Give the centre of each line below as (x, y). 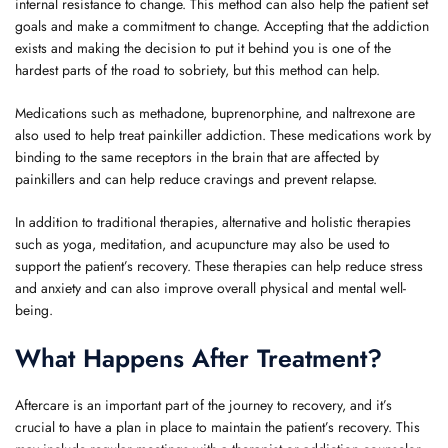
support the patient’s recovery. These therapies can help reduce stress (219, 266)
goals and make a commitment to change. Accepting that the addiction (222, 26)
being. (34, 310)
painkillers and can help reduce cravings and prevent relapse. (196, 179)
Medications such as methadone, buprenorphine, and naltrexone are (215, 113)
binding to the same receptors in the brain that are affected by (197, 157)
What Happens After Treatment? (198, 358)
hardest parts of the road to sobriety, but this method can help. (197, 70)
